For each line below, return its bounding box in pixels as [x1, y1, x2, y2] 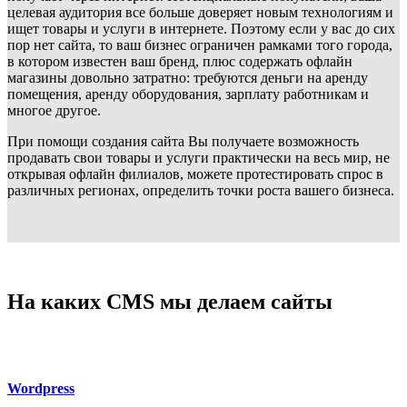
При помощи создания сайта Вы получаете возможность [7, 134, 359, 150]
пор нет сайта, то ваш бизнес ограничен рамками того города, [7, 37, 392, 54]
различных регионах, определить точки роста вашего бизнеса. [7, 183, 394, 199]
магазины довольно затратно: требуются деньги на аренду [7, 70, 368, 86]
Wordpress [7, 381, 74, 397]
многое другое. [7, 103, 101, 119]
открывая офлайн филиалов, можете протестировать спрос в [7, 166, 383, 183]
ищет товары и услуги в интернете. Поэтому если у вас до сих [7, 21, 395, 37]
